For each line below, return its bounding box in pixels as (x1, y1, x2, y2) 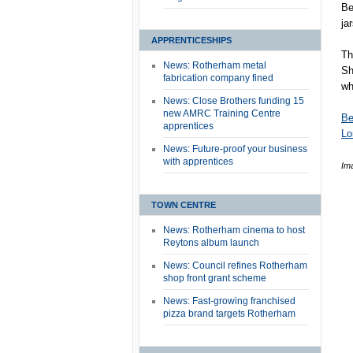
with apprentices (163, 156, 233, 167)
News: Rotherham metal (163, 60, 266, 71)
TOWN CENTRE (151, 200, 216, 210)
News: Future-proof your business (163, 143, 307, 154)
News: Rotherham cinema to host (163, 225, 305, 236)
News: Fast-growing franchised (163, 295, 295, 307)
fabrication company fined (163, 72, 273, 84)
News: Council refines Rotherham (163, 260, 307, 271)
